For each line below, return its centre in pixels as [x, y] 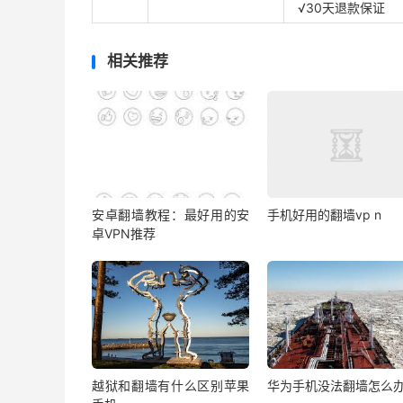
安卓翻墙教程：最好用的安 [171, 215]
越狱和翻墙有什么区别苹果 [171, 385]
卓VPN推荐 [124, 234]
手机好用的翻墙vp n [324, 215]
